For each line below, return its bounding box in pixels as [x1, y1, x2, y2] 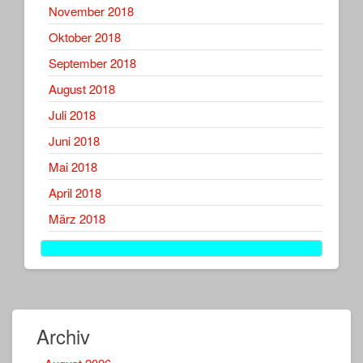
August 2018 [49, 79, 115, 97]
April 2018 [49, 183, 101, 201]
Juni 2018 [49, 131, 100, 149]
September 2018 [49, 53, 136, 71]
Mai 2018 [49, 157, 97, 175]
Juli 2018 [49, 105, 96, 123]
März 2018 [49, 209, 105, 227]
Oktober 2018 [49, 28, 121, 45]
